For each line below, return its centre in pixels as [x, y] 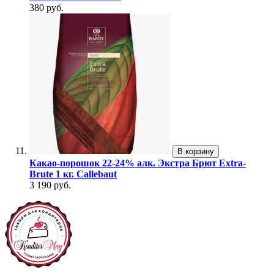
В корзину [196, 152]
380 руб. [46, 8]
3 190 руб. [50, 185]
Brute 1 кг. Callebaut [73, 174]
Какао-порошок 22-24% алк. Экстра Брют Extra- [138, 163]
